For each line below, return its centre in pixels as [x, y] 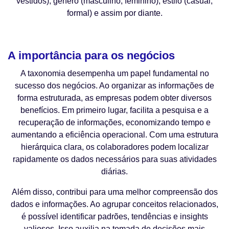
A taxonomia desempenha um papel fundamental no [114, 74]
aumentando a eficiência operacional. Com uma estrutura [114, 135]
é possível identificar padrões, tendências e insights [114, 217]
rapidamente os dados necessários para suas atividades [114, 159]
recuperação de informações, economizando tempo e [114, 123]
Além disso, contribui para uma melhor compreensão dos [114, 192]
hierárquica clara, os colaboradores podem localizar [114, 147]
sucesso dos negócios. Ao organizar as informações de [114, 86]
